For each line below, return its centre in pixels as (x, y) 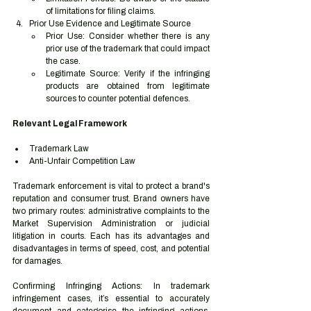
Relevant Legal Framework (70, 124)
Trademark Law (59, 149)
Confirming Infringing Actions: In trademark (111, 286)
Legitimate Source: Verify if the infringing (128, 74)
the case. (63, 61)
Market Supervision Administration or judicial (111, 224)
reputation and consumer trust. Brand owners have (111, 199)
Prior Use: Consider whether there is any (128, 36)
